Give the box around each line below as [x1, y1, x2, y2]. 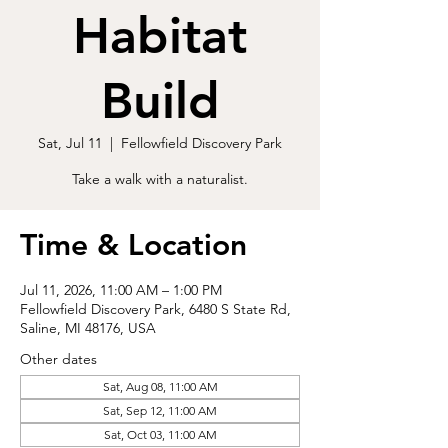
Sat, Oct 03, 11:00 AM [103, 427, 217, 442]
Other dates [20, 350, 97, 368]
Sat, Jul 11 [38, 134, 102, 152]
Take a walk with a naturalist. [72, 170, 248, 188]
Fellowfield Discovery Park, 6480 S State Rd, [20, 300, 291, 318]
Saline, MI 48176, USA [20, 319, 156, 337]
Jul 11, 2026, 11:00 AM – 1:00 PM [20, 281, 222, 299]
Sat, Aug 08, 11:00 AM [102, 379, 218, 394]
